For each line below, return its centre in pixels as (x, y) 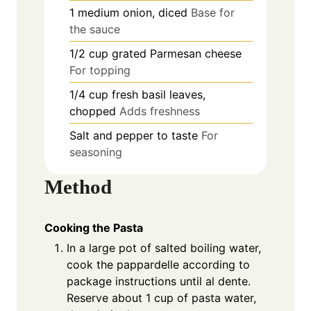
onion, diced (155, 12)
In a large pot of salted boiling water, (164, 247)
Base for (213, 12)
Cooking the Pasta (94, 227)
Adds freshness (160, 111)
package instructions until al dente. (159, 281)
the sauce (95, 29)
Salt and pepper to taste (134, 135)
